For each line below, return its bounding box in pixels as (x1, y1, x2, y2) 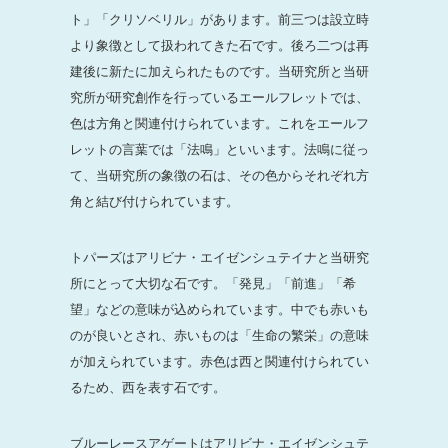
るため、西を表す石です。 (70, 379, 226, 395)
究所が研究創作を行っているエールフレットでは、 (70, 89, 369, 105)
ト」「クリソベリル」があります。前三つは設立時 (70, 11, 369, 27)
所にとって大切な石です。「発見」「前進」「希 (70, 275, 356, 291)
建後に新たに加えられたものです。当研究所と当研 (70, 63, 369, 79)
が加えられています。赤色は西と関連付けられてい (70, 353, 369, 369)
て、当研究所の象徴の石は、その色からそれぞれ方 (70, 167, 369, 183)
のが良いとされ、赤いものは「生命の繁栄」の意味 (70, 327, 369, 343)
